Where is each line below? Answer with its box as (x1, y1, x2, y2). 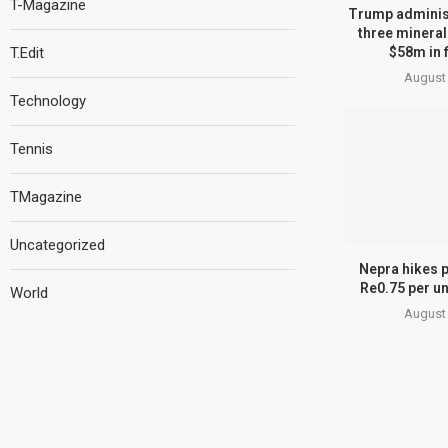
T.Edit (10, 44, 44, 62)
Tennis (10, 140, 53, 158)
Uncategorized (10, 236, 105, 254)
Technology (10, 92, 86, 110)
